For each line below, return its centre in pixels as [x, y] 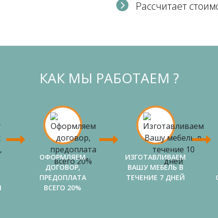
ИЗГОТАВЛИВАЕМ [155, 157]
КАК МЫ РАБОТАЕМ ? [109, 78]
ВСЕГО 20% [63, 188]
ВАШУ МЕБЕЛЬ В [155, 167]
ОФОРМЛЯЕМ [63, 157]
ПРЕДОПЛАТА [63, 177]
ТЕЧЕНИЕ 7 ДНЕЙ [155, 177]
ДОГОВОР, [63, 167]
